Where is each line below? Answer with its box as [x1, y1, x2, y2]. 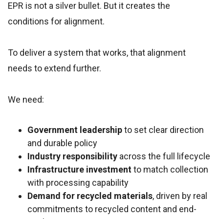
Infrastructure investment [27, 164, 131, 175]
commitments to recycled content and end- [27, 204, 197, 214]
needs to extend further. [8, 63, 101, 73]
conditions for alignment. [8, 16, 105, 26]
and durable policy [27, 138, 97, 148]
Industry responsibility [27, 151, 117, 161]
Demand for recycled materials [27, 191, 153, 201]
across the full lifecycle [117, 151, 210, 161]
